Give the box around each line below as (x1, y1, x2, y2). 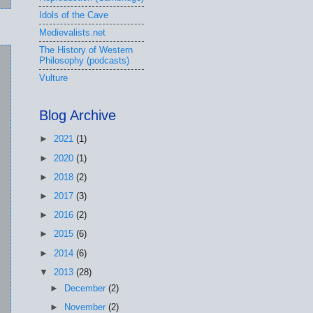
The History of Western (39, 45, 133, 56)
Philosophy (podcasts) (39, 55, 129, 66)
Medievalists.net (39, 27, 105, 38)
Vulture (39, 73, 68, 84)
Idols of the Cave (39, 10, 108, 21)
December (64, 282, 109, 293)
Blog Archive (39, 107, 116, 123)
